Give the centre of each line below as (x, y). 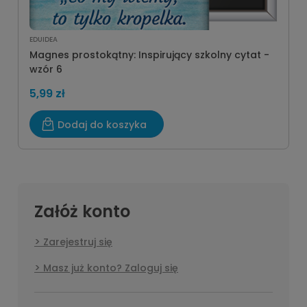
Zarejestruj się (78, 242)
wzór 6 (46, 69)
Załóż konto (82, 211)
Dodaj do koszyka (102, 125)
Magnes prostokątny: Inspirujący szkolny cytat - (149, 55)
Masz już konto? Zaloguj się (111, 268)
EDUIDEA (44, 39)
